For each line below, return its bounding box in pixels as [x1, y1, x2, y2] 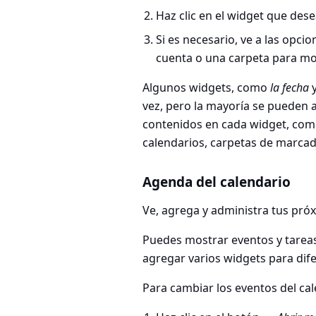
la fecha [270, 80, 309, 96]
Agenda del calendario [142, 173, 291, 192]
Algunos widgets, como [142, 80, 270, 96]
